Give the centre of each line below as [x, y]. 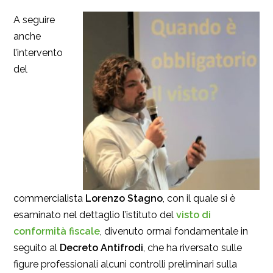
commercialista [49, 199]
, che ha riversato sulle [193, 248]
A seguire [34, 20]
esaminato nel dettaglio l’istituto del [95, 215]
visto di [193, 215]
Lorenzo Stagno [124, 199]
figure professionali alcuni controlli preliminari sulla [125, 264]
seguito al [37, 248]
